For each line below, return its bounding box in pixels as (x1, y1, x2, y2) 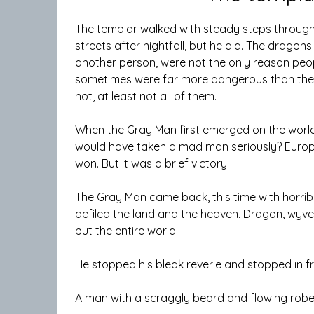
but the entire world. (75, 224, 178, 238)
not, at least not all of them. (75, 89, 217, 104)
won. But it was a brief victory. (75, 156, 229, 171)
